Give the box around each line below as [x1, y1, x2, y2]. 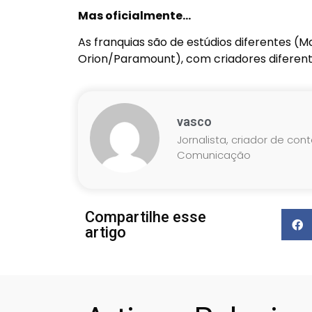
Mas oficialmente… [78, 7, 191, 24]
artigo [85, 223, 126, 241]
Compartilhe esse [85, 208, 206, 226]
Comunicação [176, 148, 251, 163]
